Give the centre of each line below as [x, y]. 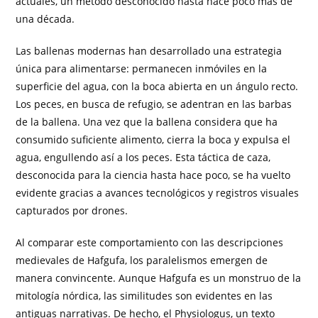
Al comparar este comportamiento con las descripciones [150, 243]
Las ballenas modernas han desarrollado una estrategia [149, 51]
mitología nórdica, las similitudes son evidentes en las [144, 296]
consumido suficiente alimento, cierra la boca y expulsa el [153, 140]
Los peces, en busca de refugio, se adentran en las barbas [154, 104]
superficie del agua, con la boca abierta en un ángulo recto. [157, 87]
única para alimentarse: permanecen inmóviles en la [142, 69]
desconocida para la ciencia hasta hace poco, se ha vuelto [153, 175]
